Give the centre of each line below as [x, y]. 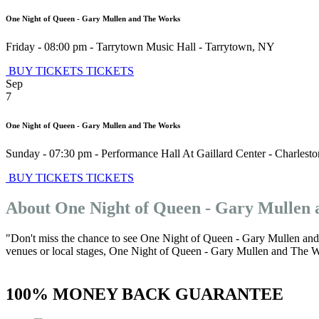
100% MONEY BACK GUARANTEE [145, 294]
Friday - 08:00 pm [46, 47]
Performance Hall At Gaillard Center [183, 154]
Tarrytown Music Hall [146, 47]
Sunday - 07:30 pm [49, 154]
